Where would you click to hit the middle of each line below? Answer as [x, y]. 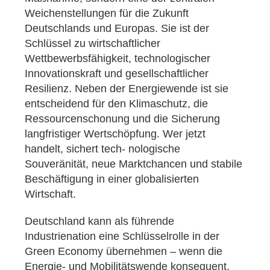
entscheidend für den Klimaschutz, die [116, 104]
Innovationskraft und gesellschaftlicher [117, 74]
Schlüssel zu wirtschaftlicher [93, 44]
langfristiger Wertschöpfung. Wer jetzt [115, 134]
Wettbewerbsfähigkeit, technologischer [118, 59]
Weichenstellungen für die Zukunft [107, 14]
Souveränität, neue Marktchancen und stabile [133, 164]
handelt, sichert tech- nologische [102, 149]
